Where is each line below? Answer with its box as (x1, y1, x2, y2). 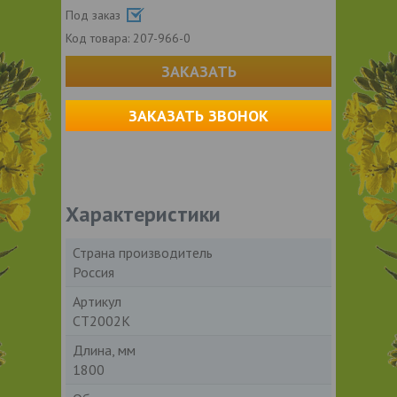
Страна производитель (73, 243, 213, 261)
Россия (73, 262, 114, 281)
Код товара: (66, 29, 133, 46)
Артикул (73, 292, 121, 310)
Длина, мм (73, 340, 136, 359)
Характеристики (66, 199, 221, 228)
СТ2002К (73, 311, 130, 330)
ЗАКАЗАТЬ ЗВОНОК (128, 105, 269, 126)
